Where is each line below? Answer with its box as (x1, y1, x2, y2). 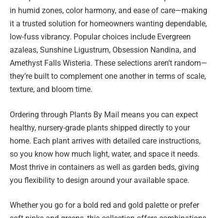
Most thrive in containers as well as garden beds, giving (10, 162, 199, 172)
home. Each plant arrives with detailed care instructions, (10, 136, 200, 145)
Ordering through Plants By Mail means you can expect (10, 109, 198, 119)
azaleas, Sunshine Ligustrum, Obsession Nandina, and (10, 45, 196, 55)
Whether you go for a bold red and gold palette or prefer (10, 200, 199, 210)
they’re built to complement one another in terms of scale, (10, 72, 206, 81)
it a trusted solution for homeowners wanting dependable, (10, 19, 207, 29)
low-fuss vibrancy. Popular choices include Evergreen (10, 32, 191, 42)
